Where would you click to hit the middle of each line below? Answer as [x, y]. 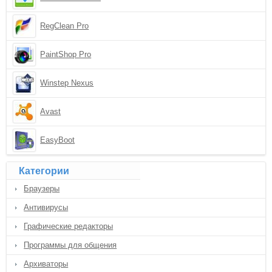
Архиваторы [46, 264]
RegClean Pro [65, 26]
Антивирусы [46, 207]
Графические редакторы [69, 226]
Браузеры [42, 189]
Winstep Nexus [67, 83]
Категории [44, 171]
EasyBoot [58, 140]
